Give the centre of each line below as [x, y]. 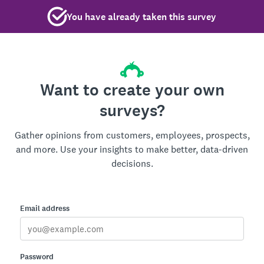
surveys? [132, 111]
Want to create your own [132, 90]
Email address [45, 209]
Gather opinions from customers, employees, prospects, [132, 135]
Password [37, 257]
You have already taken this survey [141, 16]
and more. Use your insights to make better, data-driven [132, 149]
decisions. [132, 164]
